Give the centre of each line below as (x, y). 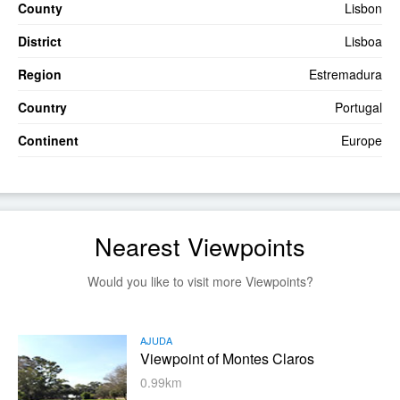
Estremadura (346, 75)
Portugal (358, 108)
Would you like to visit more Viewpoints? (200, 282)
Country (42, 108)
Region (40, 75)
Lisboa (363, 42)
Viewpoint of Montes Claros (228, 359)
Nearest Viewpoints (200, 246)
